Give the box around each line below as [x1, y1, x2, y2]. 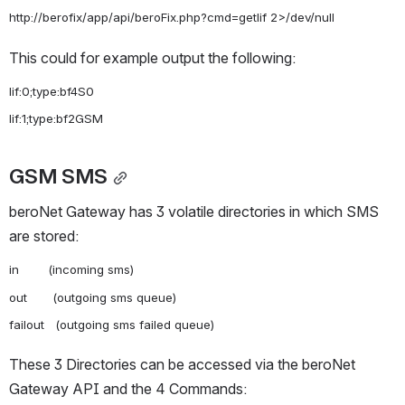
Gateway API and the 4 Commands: [9, 380, 247, 399]
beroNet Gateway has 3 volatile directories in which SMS [9, 202, 379, 221]
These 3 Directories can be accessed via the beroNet [9, 355, 355, 374]
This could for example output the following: [9, 48, 296, 67]
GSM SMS [9, 164, 108, 190]
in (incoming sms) [9, 262, 134, 278]
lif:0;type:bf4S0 [9, 83, 94, 99]
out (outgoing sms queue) [9, 289, 176, 305]
